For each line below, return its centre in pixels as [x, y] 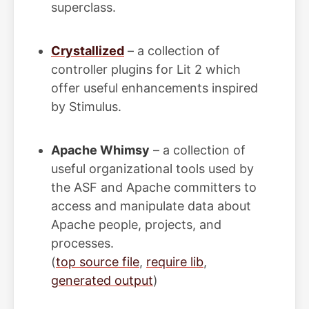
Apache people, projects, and [136, 225]
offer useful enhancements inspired [154, 88]
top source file [98, 262]
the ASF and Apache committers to [154, 187]
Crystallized [88, 51]
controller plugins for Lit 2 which [146, 69]
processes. [82, 243]
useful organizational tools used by [152, 169]
